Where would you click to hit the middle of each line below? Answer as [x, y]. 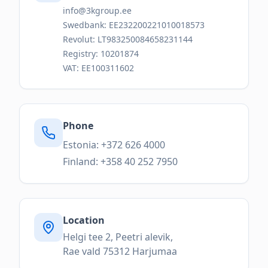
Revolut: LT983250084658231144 [128, 39]
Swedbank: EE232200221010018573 [134, 25]
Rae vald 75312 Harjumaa [120, 251]
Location [84, 220]
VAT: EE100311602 [98, 68]
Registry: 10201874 [101, 53]
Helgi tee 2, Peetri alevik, [118, 237]
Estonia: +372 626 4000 [114, 144]
